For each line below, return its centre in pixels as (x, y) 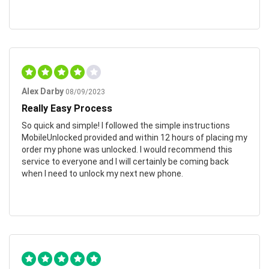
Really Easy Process (67, 108)
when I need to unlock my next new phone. (102, 173)
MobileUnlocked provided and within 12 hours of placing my (134, 137)
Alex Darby (43, 91)
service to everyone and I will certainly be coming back (125, 161)
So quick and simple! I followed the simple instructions (126, 125)
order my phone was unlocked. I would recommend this (127, 149)
